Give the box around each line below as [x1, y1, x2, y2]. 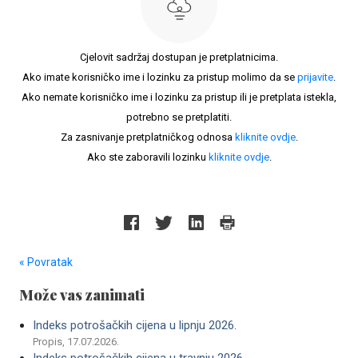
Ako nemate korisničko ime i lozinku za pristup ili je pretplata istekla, [22, 91, 336, 103]
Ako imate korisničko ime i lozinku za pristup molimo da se [22, 71, 297, 83]
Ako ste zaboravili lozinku [86, 151, 209, 163]
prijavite [297, 71, 333, 83]
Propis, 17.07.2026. [33, 336, 119, 348]
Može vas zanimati [19, 285, 145, 304]
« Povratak [19, 256, 73, 268]
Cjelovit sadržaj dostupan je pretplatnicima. [80, 51, 278, 63]
